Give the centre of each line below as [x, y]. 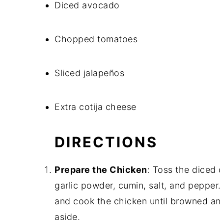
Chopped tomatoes [96, 39]
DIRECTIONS [106, 142]
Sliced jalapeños [89, 73]
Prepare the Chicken [101, 170]
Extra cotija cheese [96, 107]
